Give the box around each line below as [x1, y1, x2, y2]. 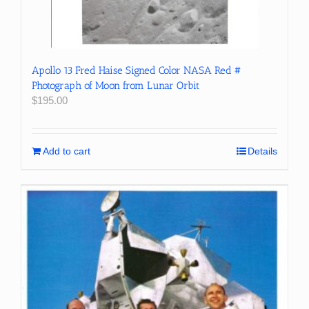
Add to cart [43, 145, 90, 157]
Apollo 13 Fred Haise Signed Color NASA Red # [32, 63, 241, 77]
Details [248, 145, 277, 157]
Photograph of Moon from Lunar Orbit [32, 79, 199, 92]
